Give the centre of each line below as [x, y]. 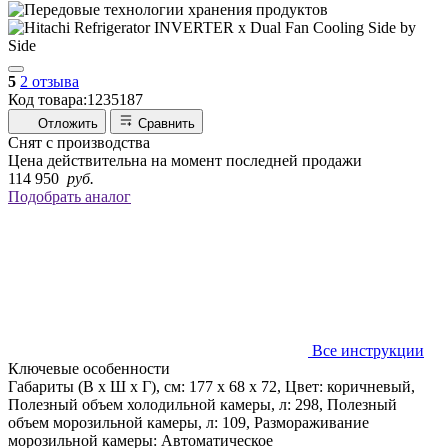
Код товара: [47, 99]
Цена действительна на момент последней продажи [185, 160]
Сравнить [166, 123]
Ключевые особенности [89, 368]
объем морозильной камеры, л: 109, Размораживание [188, 422]
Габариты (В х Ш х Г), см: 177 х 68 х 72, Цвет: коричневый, [211, 386]
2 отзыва [49, 81]
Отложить [68, 123]
